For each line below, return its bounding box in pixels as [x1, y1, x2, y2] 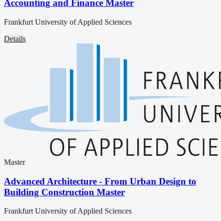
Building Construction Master [4, 186, 125, 197]
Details [4, 34, 26, 43]
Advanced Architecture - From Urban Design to [4, 176, 196, 186]
